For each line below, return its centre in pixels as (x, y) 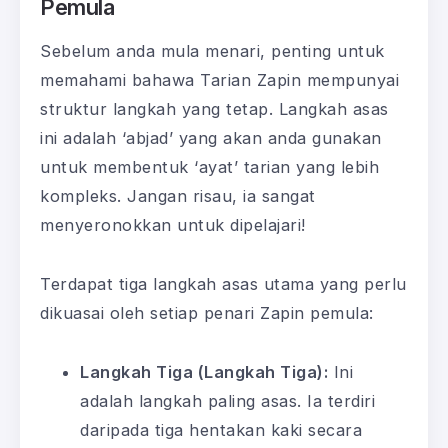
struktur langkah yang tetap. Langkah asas (214, 109)
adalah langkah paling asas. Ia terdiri (227, 401)
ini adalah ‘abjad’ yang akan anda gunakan (211, 138)
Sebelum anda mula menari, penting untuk (212, 51)
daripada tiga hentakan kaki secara (221, 430)
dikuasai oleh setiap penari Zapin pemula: (207, 313)
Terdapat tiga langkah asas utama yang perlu (223, 284)
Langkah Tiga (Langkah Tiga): (204, 372)
